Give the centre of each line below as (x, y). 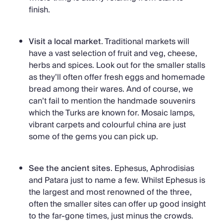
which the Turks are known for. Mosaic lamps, (112, 113)
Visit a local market (65, 41)
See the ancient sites (70, 168)
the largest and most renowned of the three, (110, 192)
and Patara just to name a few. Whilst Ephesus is (117, 180)
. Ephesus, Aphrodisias (152, 168)
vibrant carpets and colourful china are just (107, 125)
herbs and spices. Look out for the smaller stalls (117, 65)
